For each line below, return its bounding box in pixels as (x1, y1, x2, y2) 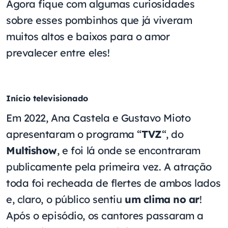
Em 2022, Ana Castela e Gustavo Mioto (6, 111, 191, 124)
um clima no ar (125, 192, 200, 206)
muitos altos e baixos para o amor (6, 30, 170, 43)
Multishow (6, 144, 58, 157)
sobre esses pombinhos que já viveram (6, 13, 192, 26)
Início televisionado (6, 93, 88, 103)
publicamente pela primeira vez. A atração (6, 160, 212, 173)
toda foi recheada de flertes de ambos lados (6, 176, 221, 189)
